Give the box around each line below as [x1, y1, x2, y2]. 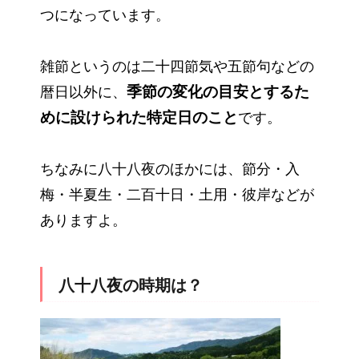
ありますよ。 [40, 212, 127, 229]
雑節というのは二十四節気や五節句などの [40, 58, 314, 75]
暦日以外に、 [40, 84, 127, 101]
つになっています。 [40, 7, 170, 24]
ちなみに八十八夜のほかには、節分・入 [40, 161, 300, 178]
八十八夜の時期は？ [58, 276, 203, 295]
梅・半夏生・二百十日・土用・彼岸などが [40, 187, 314, 204]
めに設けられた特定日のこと [40, 109, 238, 127]
